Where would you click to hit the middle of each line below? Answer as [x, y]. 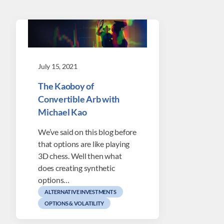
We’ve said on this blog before [87, 132]
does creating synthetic [76, 168]
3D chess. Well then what [80, 156]
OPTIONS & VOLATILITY [74, 203]
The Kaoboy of [66, 86]
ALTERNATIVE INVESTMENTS [80, 192]
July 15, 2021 [58, 66]
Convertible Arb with [79, 99]
